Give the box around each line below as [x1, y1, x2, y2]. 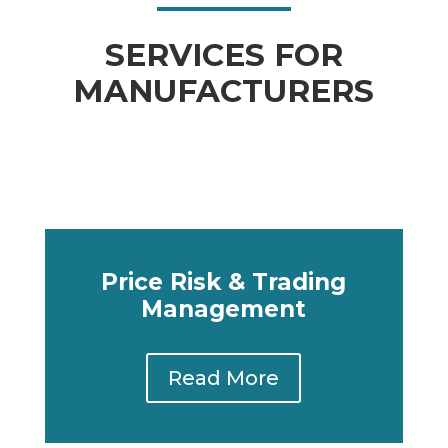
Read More [168, 366, 280, 390]
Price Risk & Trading [101, 268, 347, 296]
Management [141, 295, 307, 323]
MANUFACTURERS [73, 72, 375, 110]
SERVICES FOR [104, 36, 343, 74]
